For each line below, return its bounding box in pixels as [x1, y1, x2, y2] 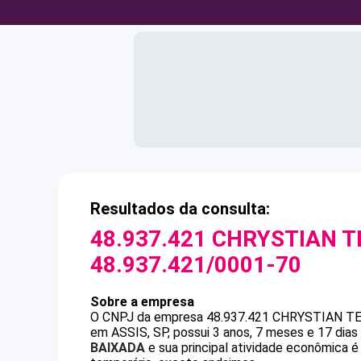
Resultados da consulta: [90, 199, 270, 218]
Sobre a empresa [90, 294, 194, 309]
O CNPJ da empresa [90, 309, 206, 325]
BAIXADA [90, 340, 145, 355]
